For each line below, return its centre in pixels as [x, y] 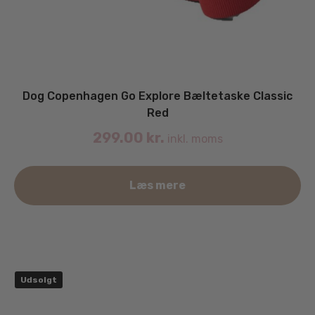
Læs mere [157, 186]
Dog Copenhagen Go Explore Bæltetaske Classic [157, 96]
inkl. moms [193, 139]
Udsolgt [39, 280]
